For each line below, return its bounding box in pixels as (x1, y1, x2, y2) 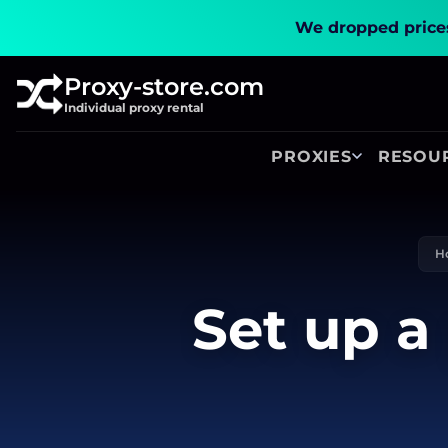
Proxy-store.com (64, 71, 264, 101)
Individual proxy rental (64, 99, 204, 115)
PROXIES (271, 146, 352, 166)
